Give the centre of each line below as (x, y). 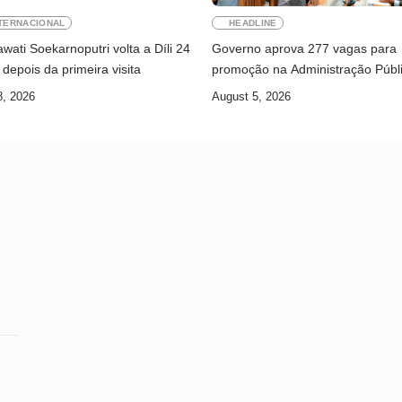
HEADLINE (253, 23)
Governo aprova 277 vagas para (304, 49)
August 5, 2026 (251, 97)
